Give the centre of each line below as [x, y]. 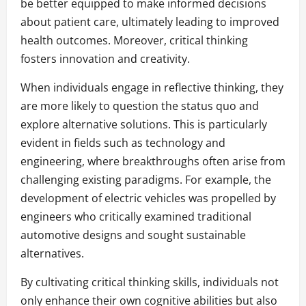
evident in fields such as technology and [123, 142]
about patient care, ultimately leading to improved [150, 22]
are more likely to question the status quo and [140, 106]
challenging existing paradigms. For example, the [146, 179]
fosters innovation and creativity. [105, 58]
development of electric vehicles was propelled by [148, 198]
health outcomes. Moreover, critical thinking [134, 40]
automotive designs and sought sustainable [133, 235]
